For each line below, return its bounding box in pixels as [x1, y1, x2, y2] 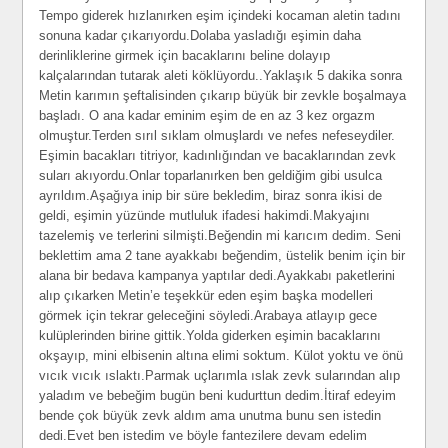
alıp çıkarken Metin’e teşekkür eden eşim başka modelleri [39, 288, 374, 303]
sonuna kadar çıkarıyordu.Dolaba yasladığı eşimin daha [39, 28, 362, 43]
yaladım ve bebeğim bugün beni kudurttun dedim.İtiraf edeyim [39, 388, 397, 403]
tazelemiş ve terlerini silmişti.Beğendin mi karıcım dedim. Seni [39, 228, 402, 243]
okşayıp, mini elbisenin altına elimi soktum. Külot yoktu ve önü [39, 348, 404, 363]
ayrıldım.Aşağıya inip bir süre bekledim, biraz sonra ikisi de [39, 188, 383, 203]
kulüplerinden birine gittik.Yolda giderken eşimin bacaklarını [39, 328, 382, 343]
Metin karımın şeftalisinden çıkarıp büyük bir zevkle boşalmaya [39, 88, 407, 103]
